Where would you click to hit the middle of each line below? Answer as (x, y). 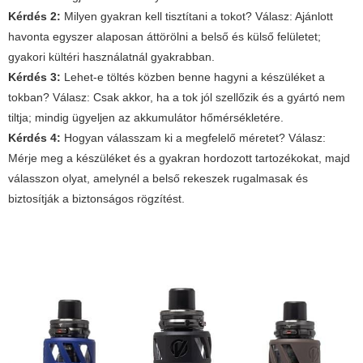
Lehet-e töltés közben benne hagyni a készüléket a (193, 77)
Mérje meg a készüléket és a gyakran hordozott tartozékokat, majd (179, 158)
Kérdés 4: (34, 138)
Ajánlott (313, 17)
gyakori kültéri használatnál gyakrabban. (111, 57)
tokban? (30, 98)
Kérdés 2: (34, 17)
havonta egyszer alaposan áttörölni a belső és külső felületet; (164, 37)
